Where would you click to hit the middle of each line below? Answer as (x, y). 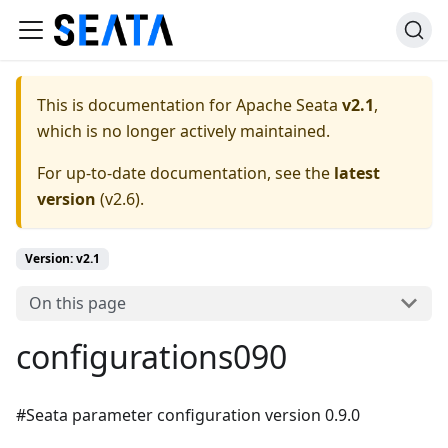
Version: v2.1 (62, 258)
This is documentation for (136, 105)
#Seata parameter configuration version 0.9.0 (188, 414)
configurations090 (151, 356)
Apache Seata (287, 105)
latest (357, 173)
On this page (77, 303)
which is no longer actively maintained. (183, 131)
